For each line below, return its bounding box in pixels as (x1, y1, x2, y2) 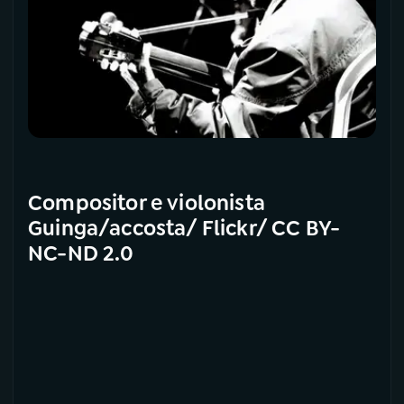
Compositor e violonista (28, 188, 265, 216)
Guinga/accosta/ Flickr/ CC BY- (28, 214, 341, 242)
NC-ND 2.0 (28, 239, 134, 267)
